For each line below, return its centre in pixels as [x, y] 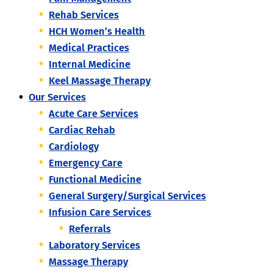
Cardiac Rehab [82, 130]
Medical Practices [89, 48]
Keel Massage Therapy [100, 81]
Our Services [58, 97]
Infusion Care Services [100, 213]
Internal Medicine [90, 65]
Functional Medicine [95, 180]
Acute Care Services [94, 114]
